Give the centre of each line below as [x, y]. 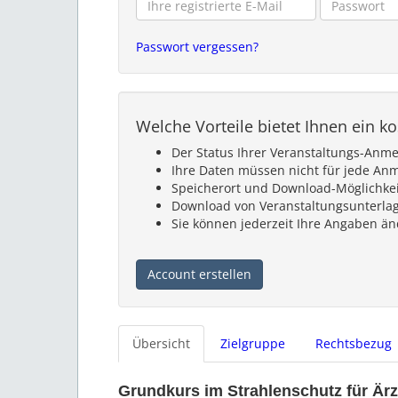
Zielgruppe [253, 344]
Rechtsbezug [354, 344]
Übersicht [161, 344]
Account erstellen [199, 275]
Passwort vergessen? [197, 47]
